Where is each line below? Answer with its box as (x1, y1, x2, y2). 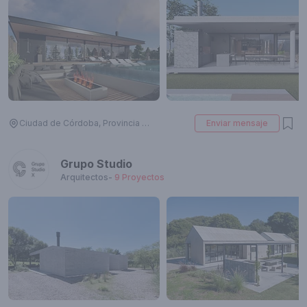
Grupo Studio (60, 157, 132, 171)
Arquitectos (60, 172, 108, 182)
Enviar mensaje (206, 118, 268, 128)
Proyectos (122, 172, 164, 182)
